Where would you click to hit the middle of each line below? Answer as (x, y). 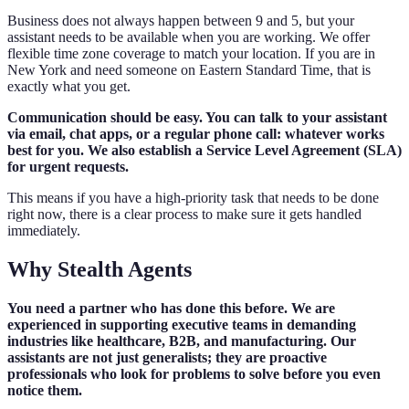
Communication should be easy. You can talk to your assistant (197, 117)
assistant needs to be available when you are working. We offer (189, 37)
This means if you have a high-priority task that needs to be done (193, 197)
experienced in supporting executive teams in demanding (182, 324)
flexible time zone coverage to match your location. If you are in (191, 53)
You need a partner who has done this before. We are (171, 308)
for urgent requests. (68, 166)
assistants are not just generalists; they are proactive (167, 357)
